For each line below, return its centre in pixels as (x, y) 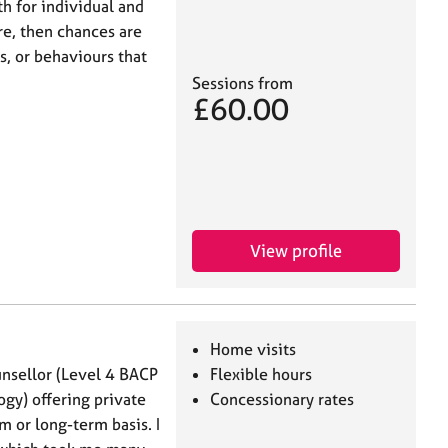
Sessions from (242, 83)
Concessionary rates (282, 399)
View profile (296, 251)
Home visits (253, 349)
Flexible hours (261, 374)
